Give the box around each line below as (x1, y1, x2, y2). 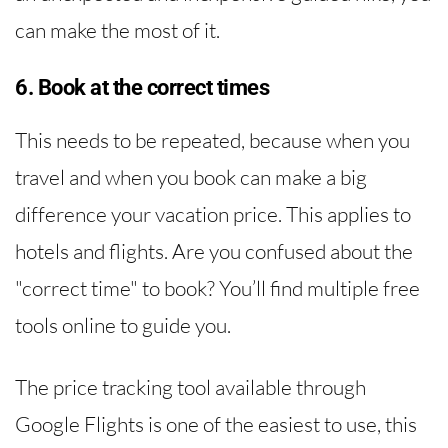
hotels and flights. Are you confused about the (15, 238, 413, 265)
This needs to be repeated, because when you (15, 127, 410, 154)
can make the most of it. (15, 16, 220, 43)
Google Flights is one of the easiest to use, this (15, 411, 417, 438)
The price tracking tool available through (15, 374, 366, 401)
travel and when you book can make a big (15, 164, 367, 191)
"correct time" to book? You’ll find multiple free (15, 275, 420, 302)
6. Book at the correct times (15, 75, 269, 101)
